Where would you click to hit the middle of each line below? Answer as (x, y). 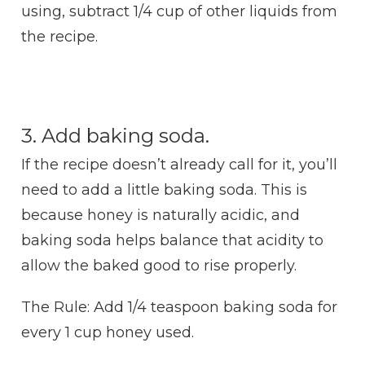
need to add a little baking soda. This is (165, 190)
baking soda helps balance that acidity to (173, 241)
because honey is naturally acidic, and (161, 215)
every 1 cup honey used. (108, 333)
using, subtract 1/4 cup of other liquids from (180, 12)
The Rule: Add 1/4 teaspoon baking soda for (180, 308)
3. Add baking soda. (116, 136)
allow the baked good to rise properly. (159, 266)
